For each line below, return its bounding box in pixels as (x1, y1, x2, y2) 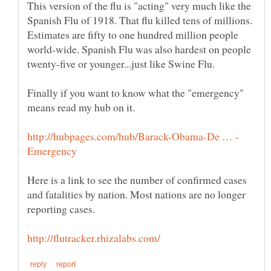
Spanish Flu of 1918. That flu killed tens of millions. (27, 12, 252, 27)
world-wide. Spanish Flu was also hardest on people (27, 41, 251, 56)
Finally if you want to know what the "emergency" (27, 85, 244, 100)
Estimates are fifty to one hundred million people (27, 27, 238, 42)
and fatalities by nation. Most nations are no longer (27, 186, 246, 201)
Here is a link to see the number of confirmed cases (27, 172, 247, 187)
